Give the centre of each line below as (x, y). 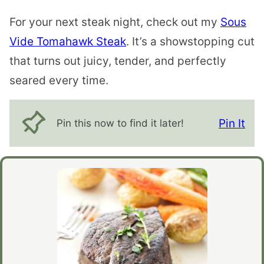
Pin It (232, 123)
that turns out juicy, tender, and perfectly (118, 61)
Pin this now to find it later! (120, 123)
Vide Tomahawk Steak (68, 42)
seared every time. (59, 81)
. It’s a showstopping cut (190, 42)
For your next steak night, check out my (115, 22)
